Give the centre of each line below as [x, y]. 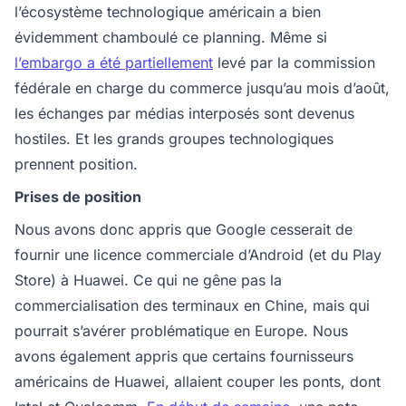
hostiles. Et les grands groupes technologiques [174, 139]
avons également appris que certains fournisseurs [184, 356]
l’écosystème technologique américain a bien [168, 12]
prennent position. [76, 164]
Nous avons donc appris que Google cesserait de [184, 229]
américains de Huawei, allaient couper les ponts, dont [198, 382]
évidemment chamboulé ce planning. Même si [171, 37]
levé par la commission [294, 63]
